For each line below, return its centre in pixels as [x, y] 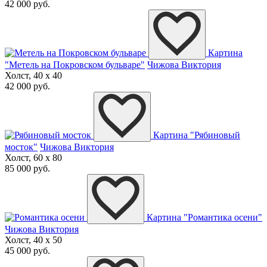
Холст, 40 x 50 [33, 240]
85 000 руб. [27, 169]
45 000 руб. [27, 251]
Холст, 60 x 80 [33, 158]
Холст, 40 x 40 [33, 76]
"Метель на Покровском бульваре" [75, 65]
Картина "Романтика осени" [204, 218]
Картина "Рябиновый [197, 135]
